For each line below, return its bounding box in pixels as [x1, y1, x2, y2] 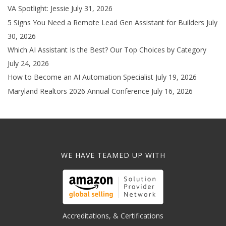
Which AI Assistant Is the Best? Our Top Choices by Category [8, 44, 206, 54]
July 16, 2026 [151, 86, 193, 96]
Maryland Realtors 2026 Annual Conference [8, 86, 149, 96]
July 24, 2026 [8, 58, 49, 68]
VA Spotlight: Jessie [8, 3, 69, 13]
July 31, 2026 [71, 3, 112, 13]
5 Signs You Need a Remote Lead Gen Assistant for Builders [8, 17, 204, 27]
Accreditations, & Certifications [63, 210, 163, 220]
